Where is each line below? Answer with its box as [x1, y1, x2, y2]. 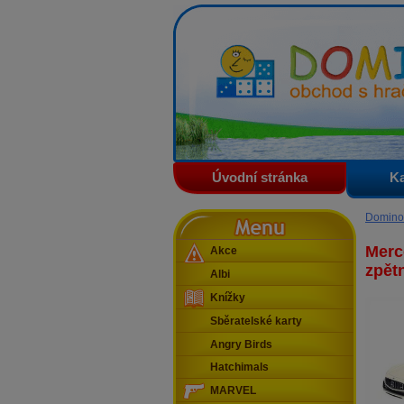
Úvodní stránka [212, 170, 308, 186]
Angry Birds [210, 338, 272, 350]
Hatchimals [210, 362, 269, 373]
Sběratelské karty [210, 315, 302, 326]
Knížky [210, 292, 245, 304]
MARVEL [210, 385, 256, 397]
